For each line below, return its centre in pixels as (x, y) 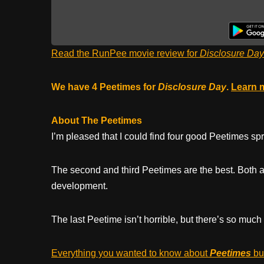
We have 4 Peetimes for (105, 87)
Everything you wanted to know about (131, 253)
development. (80, 186)
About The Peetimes (97, 120)
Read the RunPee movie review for (126, 53)
